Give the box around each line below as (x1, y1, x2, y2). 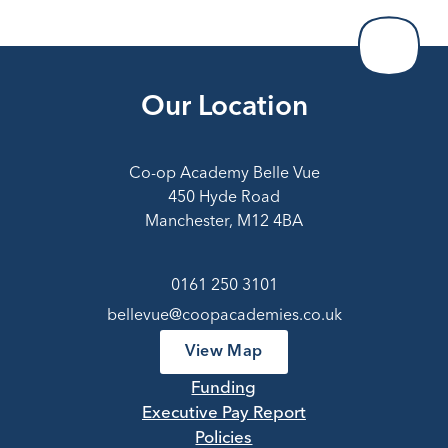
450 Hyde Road (168, 190, 280, 207)
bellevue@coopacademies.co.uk (106, 308, 342, 325)
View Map (185, 344, 263, 361)
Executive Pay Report (141, 405, 306, 423)
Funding (191, 380, 257, 398)
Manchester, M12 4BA (145, 214, 303, 231)
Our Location (140, 94, 308, 123)
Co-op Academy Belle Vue (128, 166, 320, 183)
